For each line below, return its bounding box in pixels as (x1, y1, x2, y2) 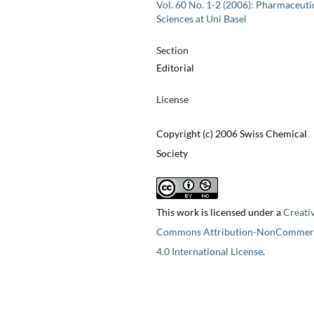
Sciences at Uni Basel (156, 13, 247, 25)
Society (156, 147, 188, 160)
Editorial (156, 62, 194, 74)
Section (156, 44, 189, 57)
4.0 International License (156, 245, 263, 258)
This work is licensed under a (156, 206, 283, 219)
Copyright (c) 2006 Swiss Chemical (156, 128, 307, 140)
